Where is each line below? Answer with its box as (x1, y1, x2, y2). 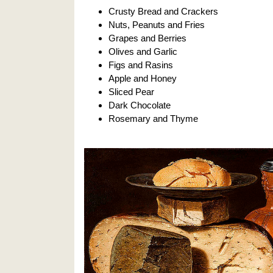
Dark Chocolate (108, 99, 171, 110)
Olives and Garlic (108, 46, 177, 57)
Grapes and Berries (108, 32, 186, 43)
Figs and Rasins (108, 59, 173, 70)
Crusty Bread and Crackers (108, 5, 218, 16)
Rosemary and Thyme (108, 113, 198, 124)
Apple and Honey (108, 73, 177, 83)
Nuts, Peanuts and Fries (108, 19, 205, 30)
